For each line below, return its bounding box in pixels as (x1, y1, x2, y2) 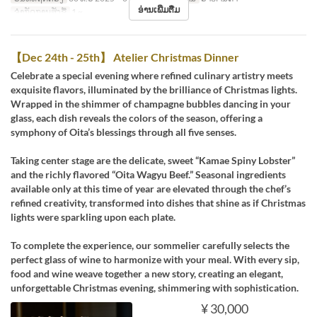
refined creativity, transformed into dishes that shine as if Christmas (11, 197, 306, 209)
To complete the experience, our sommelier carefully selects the (11, 239, 289, 252)
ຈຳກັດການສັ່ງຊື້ (13, 6, 67, 18)
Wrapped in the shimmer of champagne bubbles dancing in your (11, 98, 291, 110)
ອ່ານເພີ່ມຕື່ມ (137, 4, 180, 16)
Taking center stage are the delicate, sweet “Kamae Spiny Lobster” (11, 154, 295, 167)
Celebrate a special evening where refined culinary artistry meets (11, 69, 293, 82)
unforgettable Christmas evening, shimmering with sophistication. (11, 282, 299, 294)
